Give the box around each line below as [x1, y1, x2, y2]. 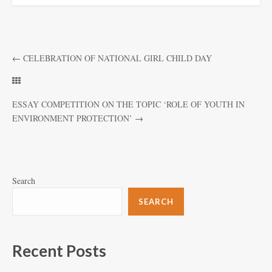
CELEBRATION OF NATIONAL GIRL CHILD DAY [23, 52, 212, 64]
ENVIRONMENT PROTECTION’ [12, 112, 132, 124]
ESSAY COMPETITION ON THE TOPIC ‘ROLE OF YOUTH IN [12, 98, 245, 110]
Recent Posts [12, 240, 106, 260]
